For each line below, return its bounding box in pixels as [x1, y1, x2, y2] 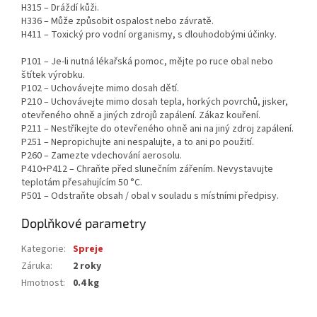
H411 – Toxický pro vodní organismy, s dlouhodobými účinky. [21, 28, 277, 42]
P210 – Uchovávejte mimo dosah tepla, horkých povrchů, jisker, [21, 95, 288, 110]
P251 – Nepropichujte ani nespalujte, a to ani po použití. [21, 135, 254, 150]
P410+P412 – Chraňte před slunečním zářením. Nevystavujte [21, 162, 273, 177]
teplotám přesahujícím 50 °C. [21, 175, 142, 190]
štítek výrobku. [21, 68, 85, 83]
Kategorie [21, 242, 64, 257]
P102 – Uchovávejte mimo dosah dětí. [21, 81, 179, 96]
